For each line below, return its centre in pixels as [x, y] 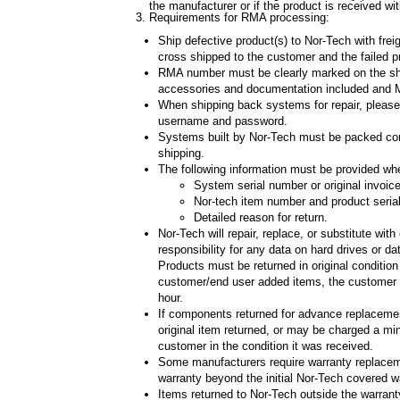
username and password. [223, 121]
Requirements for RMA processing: [239, 18]
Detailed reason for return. [261, 218]
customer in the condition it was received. [266, 346]
